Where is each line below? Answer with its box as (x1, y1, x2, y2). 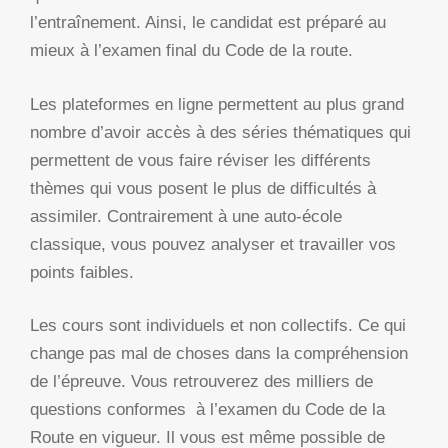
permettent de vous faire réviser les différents (30, 150, 371, 170)
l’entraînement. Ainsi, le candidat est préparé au (30, 13, 386, 33)
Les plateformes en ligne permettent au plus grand (30, 94, 404, 114)
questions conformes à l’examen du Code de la (30, 400, 385, 420)
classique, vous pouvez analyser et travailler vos (30, 234, 396, 254)
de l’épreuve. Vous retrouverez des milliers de (30, 372, 373, 392)
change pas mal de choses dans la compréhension (30, 344, 408, 364)
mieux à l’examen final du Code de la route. (30, 41, 353, 61)
